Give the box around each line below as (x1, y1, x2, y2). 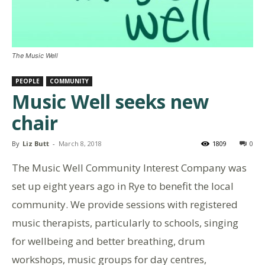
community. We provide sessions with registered (12, 197, 238, 211)
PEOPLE (15, 76, 40, 85)
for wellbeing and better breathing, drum (12, 234, 205, 248)
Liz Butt (22, 138, 49, 148)
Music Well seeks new (12, 88, 209, 114)
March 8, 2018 (59, 138, 102, 148)
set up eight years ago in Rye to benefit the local (12, 179, 234, 193)
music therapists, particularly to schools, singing (12, 215, 238, 230)
